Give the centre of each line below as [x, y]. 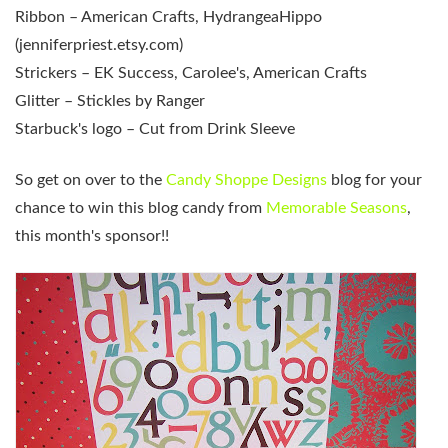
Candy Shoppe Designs [246, 179]
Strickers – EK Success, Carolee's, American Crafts [191, 73]
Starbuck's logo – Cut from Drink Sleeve [155, 129]
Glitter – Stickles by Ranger [110, 101]
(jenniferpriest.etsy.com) [99, 45]
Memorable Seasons [336, 207]
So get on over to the [90, 179]
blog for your [374, 179]
